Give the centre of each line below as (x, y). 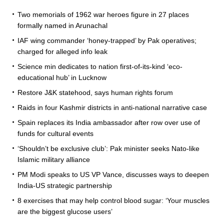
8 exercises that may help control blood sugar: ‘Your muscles (113, 200)
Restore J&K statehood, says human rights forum (95, 92)
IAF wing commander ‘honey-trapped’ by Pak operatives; (107, 40)
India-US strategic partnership (65, 185)
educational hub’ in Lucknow (62, 77)
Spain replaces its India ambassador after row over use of (109, 122)
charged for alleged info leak (62, 51)
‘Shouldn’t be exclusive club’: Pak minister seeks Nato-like (108, 148)
